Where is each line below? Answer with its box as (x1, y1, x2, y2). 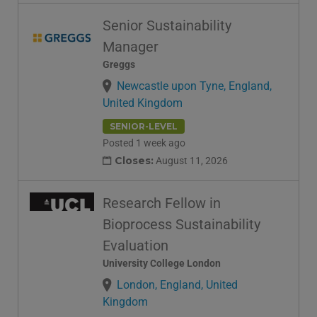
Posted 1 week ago (103, 137, 185, 149)
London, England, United (117, 277, 238, 292)
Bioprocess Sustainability (103, 215, 260, 233)
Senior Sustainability (103, 16, 231, 34)
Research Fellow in (103, 194, 221, 212)
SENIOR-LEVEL (110, 121, 178, 132)
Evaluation (103, 236, 168, 254)
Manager (103, 38, 158, 55)
